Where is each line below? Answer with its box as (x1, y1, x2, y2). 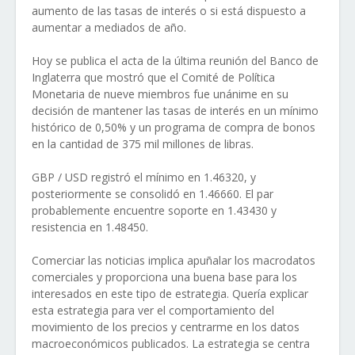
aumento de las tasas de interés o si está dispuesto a (32, 3, 306, 18)
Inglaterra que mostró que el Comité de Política (32, 70, 275, 85)
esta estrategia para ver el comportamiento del (32, 303, 274, 318)
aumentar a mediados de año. (32, 20, 186, 35)
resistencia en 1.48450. (32, 219, 148, 235)
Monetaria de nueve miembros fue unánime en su (32, 86, 288, 101)
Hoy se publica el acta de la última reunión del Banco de (32, 53, 319, 68)
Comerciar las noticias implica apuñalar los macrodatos (32, 253, 315, 268)
